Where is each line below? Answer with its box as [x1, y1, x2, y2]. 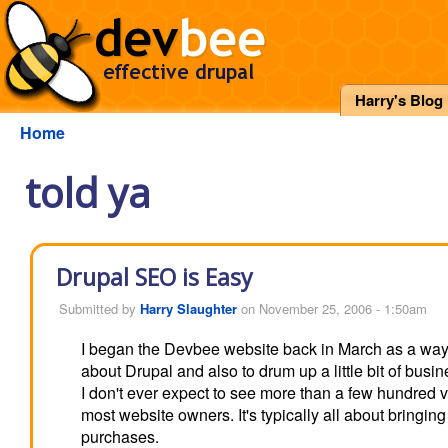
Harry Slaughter [139, 299, 237, 318]
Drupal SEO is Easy [56, 261, 253, 293]
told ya [25, 165, 151, 220]
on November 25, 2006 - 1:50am [236, 299, 427, 318]
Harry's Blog [355, 89, 443, 111]
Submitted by [58, 299, 140, 318]
